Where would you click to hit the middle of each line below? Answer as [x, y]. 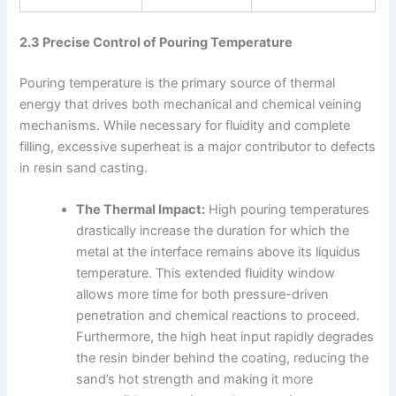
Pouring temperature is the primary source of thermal [178, 84]
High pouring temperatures [288, 210]
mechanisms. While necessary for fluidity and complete [185, 126]
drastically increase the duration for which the [213, 231]
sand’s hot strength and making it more [195, 380]
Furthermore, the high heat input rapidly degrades [225, 337]
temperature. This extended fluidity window [206, 274]
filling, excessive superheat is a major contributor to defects [198, 147]
